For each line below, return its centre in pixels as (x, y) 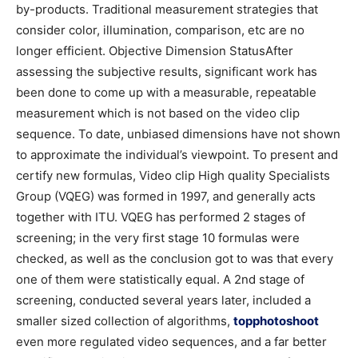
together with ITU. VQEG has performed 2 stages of (161, 217)
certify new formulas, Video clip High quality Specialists (173, 176)
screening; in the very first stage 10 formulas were (158, 238)
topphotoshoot (276, 321)
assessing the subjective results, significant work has (167, 72)
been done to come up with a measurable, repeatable (166, 93)
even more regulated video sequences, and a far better (171, 342)
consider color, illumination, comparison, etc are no (160, 30)
